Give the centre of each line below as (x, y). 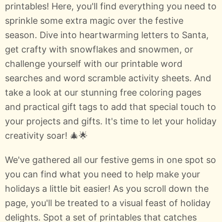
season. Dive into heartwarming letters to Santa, (107, 35)
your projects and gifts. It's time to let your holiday (111, 121)
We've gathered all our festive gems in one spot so (111, 160)
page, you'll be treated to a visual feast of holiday (108, 203)
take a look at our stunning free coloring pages (103, 92)
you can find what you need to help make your (103, 174)
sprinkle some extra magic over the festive (94, 20)
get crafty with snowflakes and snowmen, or (99, 49)
